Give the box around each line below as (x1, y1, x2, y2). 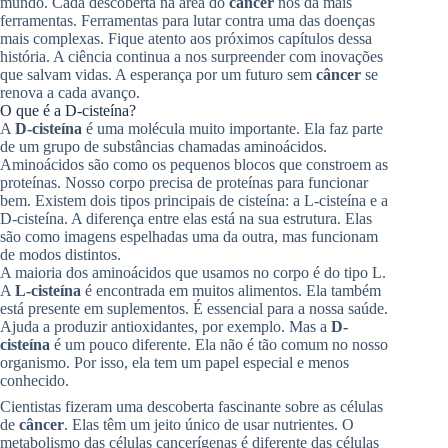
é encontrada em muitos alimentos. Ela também (81, 281, 381, 299)
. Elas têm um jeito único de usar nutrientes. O (64, 415, 354, 433)
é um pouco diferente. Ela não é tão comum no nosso (50, 335, 388, 353)
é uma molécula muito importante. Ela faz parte (82, 119, 383, 137)
